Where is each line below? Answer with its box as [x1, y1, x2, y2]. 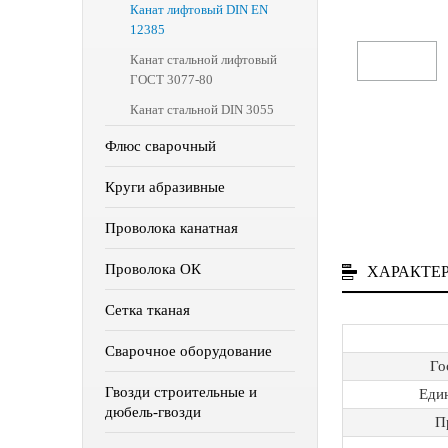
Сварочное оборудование [105, 343, 272, 359]
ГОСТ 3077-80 [130, 72, 213, 87]
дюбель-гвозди [105, 404, 201, 420]
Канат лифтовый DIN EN [130, 2, 268, 17]
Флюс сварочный [105, 138, 216, 154]
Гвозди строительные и [105, 384, 257, 400]
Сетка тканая [105, 302, 190, 318]
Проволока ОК [105, 261, 201, 277]
